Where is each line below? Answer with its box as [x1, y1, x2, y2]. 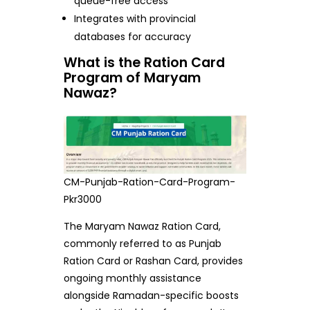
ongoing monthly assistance [63, 271, 201, 285]
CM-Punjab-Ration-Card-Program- [64, 174, 235, 189]
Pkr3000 [64, 192, 102, 206]
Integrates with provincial [74, 11, 197, 26]
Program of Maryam [63, 68, 201, 87]
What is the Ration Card [63, 53, 225, 72]
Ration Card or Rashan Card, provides [63, 253, 243, 268]
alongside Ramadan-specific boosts [63, 288, 239, 302]
